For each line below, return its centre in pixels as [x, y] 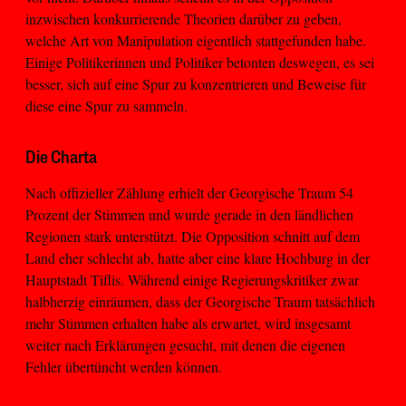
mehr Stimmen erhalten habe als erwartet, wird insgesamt [188, 323]
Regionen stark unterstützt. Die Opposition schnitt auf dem [193, 236]
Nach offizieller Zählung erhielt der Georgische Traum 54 [189, 192]
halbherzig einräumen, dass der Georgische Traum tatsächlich [200, 301]
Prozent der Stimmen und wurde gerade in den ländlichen [189, 214]
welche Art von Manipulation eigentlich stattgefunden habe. [196, 40]
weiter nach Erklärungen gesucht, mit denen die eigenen [185, 344]
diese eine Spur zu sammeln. [106, 105]
